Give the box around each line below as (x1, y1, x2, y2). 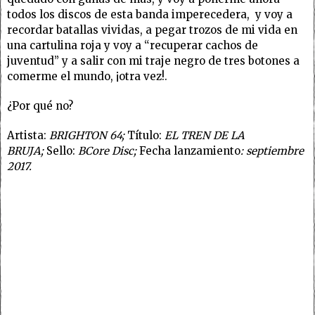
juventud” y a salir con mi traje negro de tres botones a (7, 54, 300, 67)
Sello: (46, 144, 75, 157)
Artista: (7, 129, 46, 142)
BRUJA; (7, 144, 46, 157)
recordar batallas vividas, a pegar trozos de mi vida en (7, 23, 297, 37)
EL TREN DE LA (162, 129, 245, 142)
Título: (124, 129, 162, 142)
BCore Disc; (75, 144, 139, 157)
